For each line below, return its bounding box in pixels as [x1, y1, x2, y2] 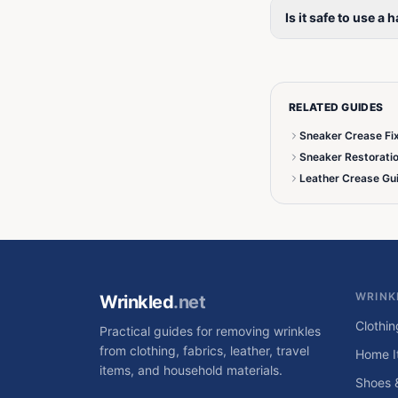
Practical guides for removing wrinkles [99, 323, 321, 338]
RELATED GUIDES [289, 100, 384, 114]
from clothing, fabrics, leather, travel [99, 343, 309, 358]
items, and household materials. [99, 362, 283, 378]
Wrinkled [99, 291, 173, 313]
